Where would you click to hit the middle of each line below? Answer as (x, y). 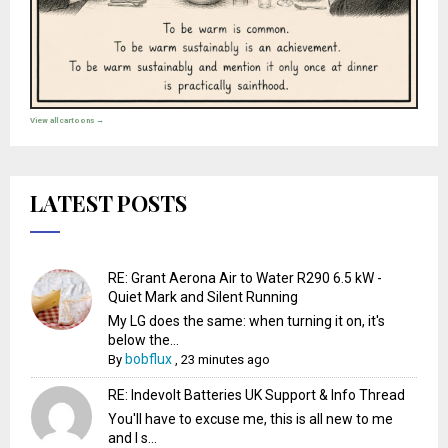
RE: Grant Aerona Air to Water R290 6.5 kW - (245, 278)
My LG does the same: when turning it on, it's (247, 321)
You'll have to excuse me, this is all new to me (251, 419)
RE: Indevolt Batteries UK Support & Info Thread (257, 395)
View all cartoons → (67, 121)
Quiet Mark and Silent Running (203, 297)
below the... (144, 340)
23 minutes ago (226, 360)
